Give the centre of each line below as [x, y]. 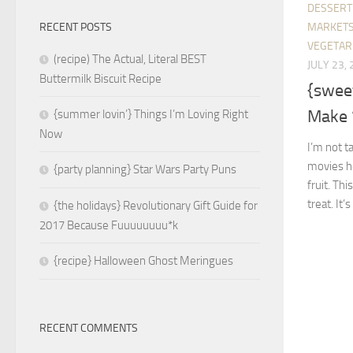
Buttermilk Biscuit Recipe [100, 79]
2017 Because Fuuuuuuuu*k [109, 226]
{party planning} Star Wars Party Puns [145, 170]
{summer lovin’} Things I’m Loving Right [151, 115]
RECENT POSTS [76, 28]
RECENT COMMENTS [89, 329]
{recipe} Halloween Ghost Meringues [143, 261]
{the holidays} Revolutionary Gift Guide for [156, 206]
